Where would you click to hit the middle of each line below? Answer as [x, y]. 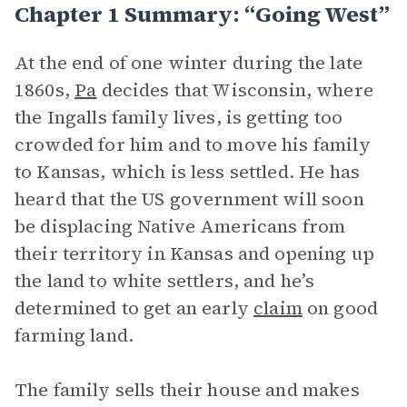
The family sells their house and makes [187, 390]
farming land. [74, 335]
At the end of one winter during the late [189, 63]
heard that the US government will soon [189, 199]
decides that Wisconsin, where [235, 90]
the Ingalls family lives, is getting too [179, 117]
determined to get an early [134, 308]
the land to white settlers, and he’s [165, 281]
